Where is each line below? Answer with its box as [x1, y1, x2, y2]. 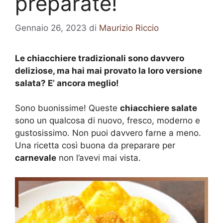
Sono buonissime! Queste [15, 103, 120, 113]
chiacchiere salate [120, 103, 197, 113]
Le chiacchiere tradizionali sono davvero [15, 53, 184, 63]
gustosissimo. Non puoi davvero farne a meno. [15, 128, 201, 138]
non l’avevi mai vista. [56, 153, 141, 163]
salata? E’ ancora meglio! [15, 78, 119, 88]
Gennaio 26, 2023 [15, 22, 87, 33]
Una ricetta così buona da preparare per [15, 140, 175, 150]
